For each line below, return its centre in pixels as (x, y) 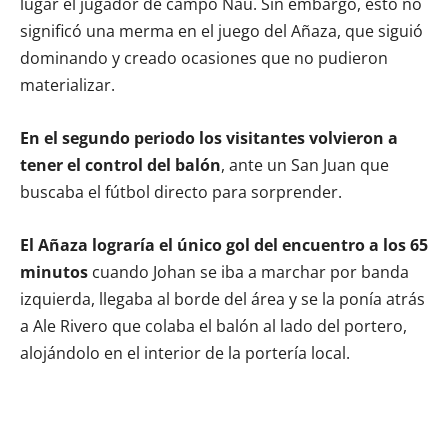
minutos (54, 271)
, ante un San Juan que (305, 164)
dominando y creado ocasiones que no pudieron (204, 57)
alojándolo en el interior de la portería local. (185, 352)
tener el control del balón (120, 164)
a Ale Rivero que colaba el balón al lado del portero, (213, 325)
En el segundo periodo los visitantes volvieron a (209, 137)
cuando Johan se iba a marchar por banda (248, 271)
